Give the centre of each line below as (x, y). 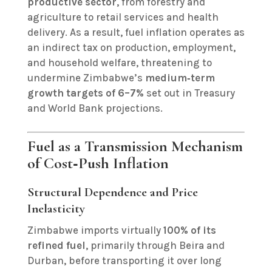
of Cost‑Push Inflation (98, 163)
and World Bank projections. (95, 108)
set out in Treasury (189, 93)
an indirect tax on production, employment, (131, 47)
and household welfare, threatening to (119, 63)
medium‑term (180, 78)
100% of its (189, 230)
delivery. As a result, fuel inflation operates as (136, 32)
